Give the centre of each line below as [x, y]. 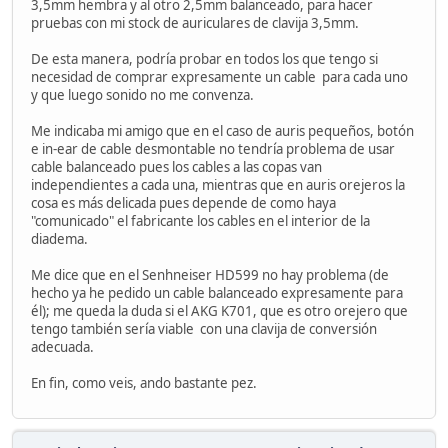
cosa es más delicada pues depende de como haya [183, 203]
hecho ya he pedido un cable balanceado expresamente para [217, 293]
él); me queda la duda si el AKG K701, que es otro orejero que [219, 311]
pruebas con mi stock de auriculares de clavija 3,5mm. [195, 23]
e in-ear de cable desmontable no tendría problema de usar [213, 149]
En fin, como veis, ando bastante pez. [144, 383]
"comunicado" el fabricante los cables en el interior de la [200, 221]
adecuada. [62, 347]
